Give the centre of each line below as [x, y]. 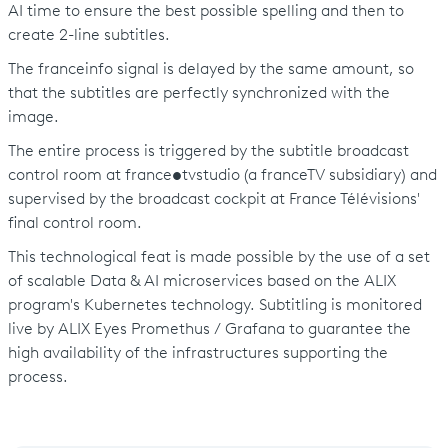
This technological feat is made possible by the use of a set [218, 257]
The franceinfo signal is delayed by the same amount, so [210, 69]
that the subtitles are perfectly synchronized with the [198, 93]
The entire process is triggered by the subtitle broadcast [208, 151]
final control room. [74, 223]
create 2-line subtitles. [90, 35]
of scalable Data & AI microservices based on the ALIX [201, 281]
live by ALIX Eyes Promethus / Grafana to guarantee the [209, 329]
